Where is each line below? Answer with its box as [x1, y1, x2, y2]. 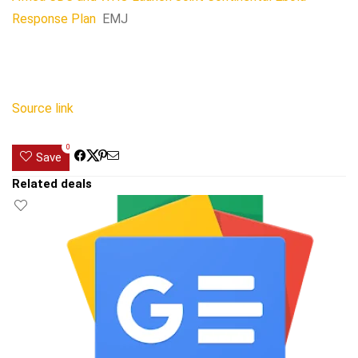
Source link [12, 101, 74, 116]
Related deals [12, 177, 92, 191]
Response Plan [12, 11, 96, 26]
